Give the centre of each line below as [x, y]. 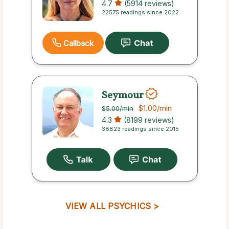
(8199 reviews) [148, 120]
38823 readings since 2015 [140, 129]
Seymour [122, 95]
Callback [78, 43]
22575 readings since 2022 [140, 13]
